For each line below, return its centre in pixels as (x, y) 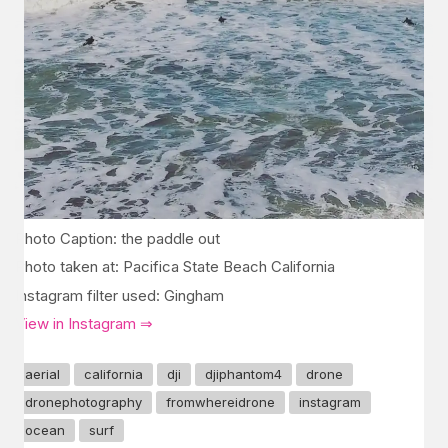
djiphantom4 (243, 373)
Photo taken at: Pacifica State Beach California (175, 266)
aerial (42, 373)
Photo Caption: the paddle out (117, 238)
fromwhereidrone (220, 401)
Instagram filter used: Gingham (119, 295)
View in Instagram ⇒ (84, 323)
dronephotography (83, 401)
